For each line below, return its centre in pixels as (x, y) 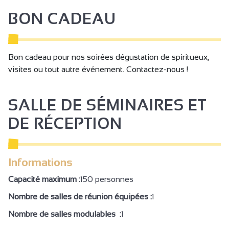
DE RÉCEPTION (65, 124)
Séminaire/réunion (50, 10)
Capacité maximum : (44, 179)
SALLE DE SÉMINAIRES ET (107, 105)
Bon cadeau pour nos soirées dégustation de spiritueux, (109, 57)
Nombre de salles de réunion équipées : (80, 197)
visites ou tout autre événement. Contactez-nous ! (98, 70)
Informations (40, 163)
